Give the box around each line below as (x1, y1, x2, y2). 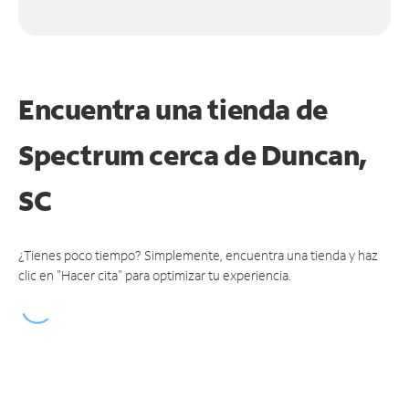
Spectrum (18, 136, 150, 173)
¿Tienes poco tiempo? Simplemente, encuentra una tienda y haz (18, 246, 378, 264)
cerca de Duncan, (149, 136, 368, 173)
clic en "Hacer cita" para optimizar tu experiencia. (18, 266, 291, 284)
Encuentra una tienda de (18, 90, 328, 127)
